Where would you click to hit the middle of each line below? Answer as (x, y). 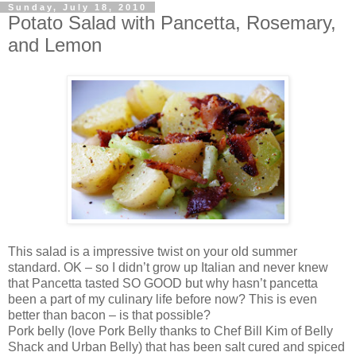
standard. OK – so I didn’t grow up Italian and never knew (168, 267)
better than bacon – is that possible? (109, 315)
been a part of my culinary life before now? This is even (163, 299)
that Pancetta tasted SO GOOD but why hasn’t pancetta (163, 283)
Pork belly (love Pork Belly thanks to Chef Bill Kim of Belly (170, 331)
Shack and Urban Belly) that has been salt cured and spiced (176, 346)
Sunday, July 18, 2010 (77, 8)
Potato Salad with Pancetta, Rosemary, (172, 23)
